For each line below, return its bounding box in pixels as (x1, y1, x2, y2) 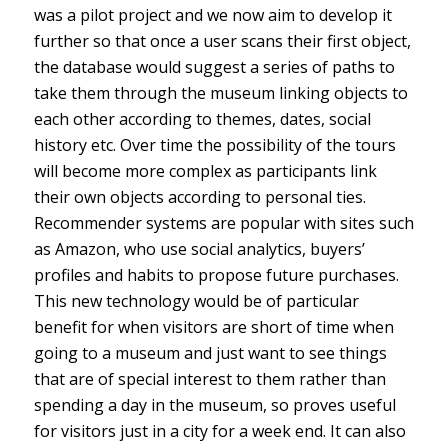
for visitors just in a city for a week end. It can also (33, 419, 406, 442)
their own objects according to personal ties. (33, 185, 366, 208)
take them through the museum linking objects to (33, 81, 408, 104)
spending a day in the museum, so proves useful (33, 393, 396, 416)
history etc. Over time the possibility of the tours (33, 133, 396, 156)
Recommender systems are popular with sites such (33, 211, 414, 234)
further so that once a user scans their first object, (33, 29, 411, 52)
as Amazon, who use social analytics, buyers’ (33, 237, 365, 260)
